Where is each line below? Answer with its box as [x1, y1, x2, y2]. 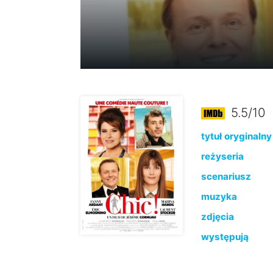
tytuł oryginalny [200, 130, 272, 142]
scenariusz [200, 171, 251, 182]
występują [200, 231, 249, 243]
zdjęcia [200, 211, 234, 222]
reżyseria [200, 151, 244, 162]
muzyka [200, 191, 237, 202]
